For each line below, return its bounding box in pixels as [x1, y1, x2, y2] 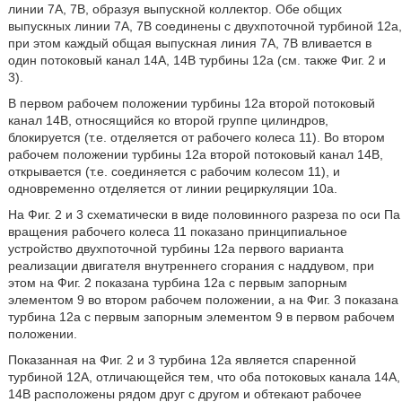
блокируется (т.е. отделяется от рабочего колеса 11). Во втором [7, 130, 385, 145]
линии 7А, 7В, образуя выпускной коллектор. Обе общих [7, 2, 342, 17]
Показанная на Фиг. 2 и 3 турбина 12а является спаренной [7, 353, 356, 368]
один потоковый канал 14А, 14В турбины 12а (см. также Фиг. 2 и [7, 53, 386, 68]
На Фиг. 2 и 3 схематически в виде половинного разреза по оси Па [7, 207, 400, 223]
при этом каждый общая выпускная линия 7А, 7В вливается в [7, 36, 371, 51]
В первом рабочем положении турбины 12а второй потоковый [7, 96, 375, 111]
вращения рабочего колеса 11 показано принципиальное [7, 224, 347, 240]
